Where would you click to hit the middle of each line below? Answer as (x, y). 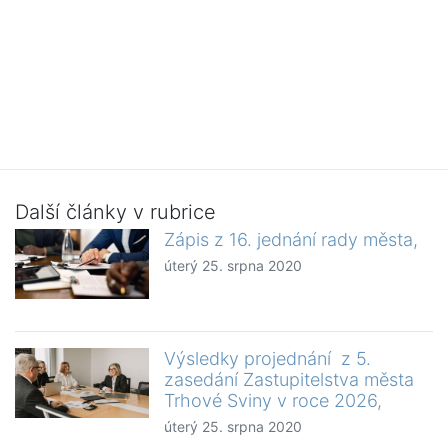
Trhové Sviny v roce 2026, (273, 401)
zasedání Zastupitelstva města (289, 380)
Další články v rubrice (115, 212)
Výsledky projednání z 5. (268, 359)
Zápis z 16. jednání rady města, (291, 240)
